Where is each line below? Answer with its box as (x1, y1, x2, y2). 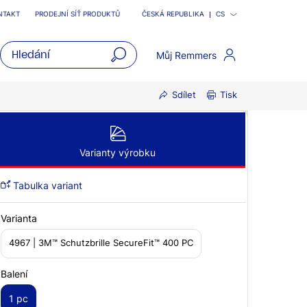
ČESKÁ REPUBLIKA (142, 10, 204, 18)
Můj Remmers (156, 49, 217, 61)
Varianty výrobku (79, 147, 156, 158)
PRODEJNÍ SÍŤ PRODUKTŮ (35, 10, 120, 18)
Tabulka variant (10, 180, 82, 191)
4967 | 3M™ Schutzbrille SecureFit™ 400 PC (9, 238, 193, 249)
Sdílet (172, 90, 196, 101)
